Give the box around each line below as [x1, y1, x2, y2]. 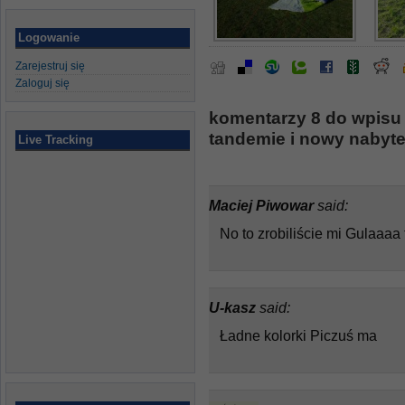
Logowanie [18, 31, 80, 44]
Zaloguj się [15, 77, 70, 89]
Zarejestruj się [15, 60, 85, 72]
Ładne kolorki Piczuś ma [220, 327, 377, 344]
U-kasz [209, 299, 259, 316]
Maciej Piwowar [209, 197, 317, 213]
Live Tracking [18, 133, 93, 146]
